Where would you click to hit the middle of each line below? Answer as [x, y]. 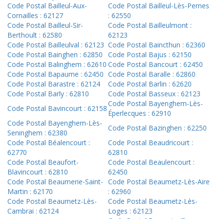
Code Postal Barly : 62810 [48, 94]
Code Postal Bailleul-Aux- [47, 6]
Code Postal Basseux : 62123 [154, 94]
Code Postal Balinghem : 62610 [57, 65]
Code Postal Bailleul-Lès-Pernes [159, 6]
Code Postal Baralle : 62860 [152, 74]
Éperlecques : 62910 [140, 113]
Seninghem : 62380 [37, 133]
